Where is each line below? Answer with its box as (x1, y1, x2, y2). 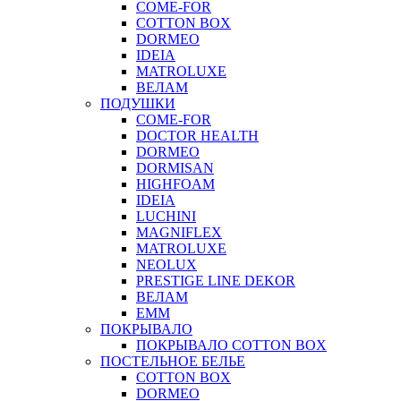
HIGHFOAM (136, 175, 215, 192)
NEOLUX (136, 256, 197, 272)
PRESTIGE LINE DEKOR (136, 272, 295, 288)
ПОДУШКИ (100, 95, 175, 111)
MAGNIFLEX (136, 224, 222, 240)
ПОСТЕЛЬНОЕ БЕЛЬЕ (100, 353, 245, 369)
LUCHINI (136, 208, 196, 224)
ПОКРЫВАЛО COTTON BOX (136, 337, 327, 353)
